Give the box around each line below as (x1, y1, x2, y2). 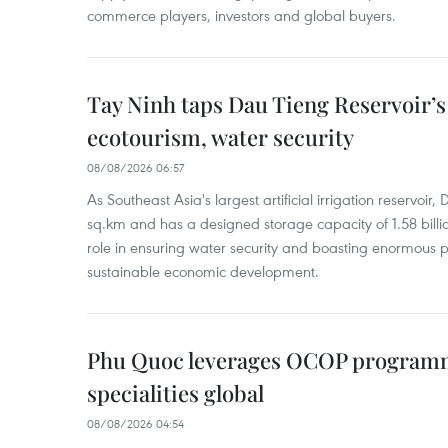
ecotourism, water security (87, 122, 354, 152)
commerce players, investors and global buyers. (87, 5, 396, 25)
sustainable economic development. (87, 261, 319, 281)
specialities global (87, 378, 264, 408)
